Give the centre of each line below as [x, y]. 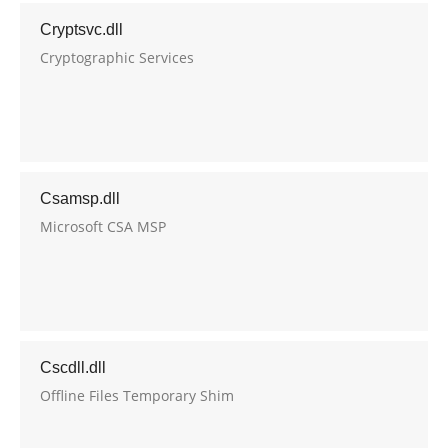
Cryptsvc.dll [81, 29]
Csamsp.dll [80, 198]
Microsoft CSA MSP [103, 226]
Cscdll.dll [73, 367]
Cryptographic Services [117, 57]
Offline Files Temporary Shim [137, 395]
